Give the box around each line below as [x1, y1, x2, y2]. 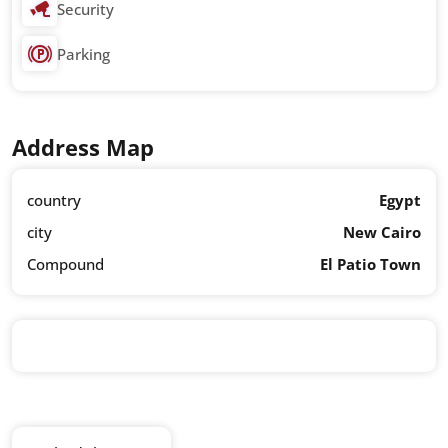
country [27, 190, 81, 211]
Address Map [12, 132, 154, 163]
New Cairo [343, 222, 421, 243]
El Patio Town [320, 254, 421, 275]
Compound [27, 254, 104, 275]
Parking [57, 43, 110, 64]
